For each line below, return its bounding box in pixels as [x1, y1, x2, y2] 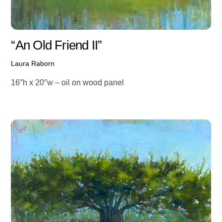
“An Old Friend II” [11, 38, 102, 53]
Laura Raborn [11, 59, 55, 67]
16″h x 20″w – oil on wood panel [11, 78, 124, 87]
